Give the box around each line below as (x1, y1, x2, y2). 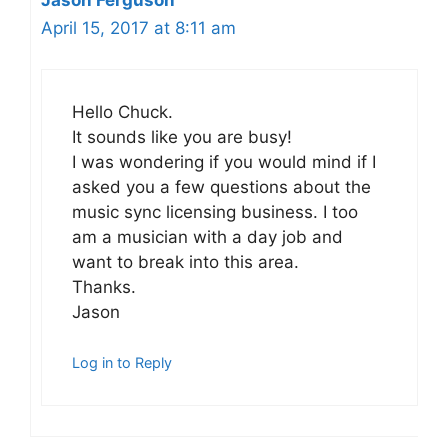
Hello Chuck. (72, 101, 173, 122)
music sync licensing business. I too (72, 201, 358, 222)
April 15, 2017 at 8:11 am (41, 18, 236, 39)
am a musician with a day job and (72, 226, 343, 247)
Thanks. (72, 276, 136, 297)
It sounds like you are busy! (72, 126, 292, 147)
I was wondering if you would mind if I (72, 151, 376, 172)
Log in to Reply (72, 354, 172, 372)
